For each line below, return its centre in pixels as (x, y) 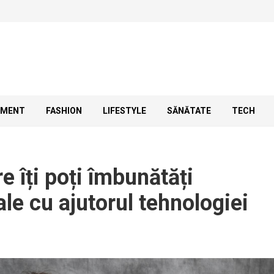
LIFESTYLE (124, 111)
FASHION (64, 111)
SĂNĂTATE (189, 111)
